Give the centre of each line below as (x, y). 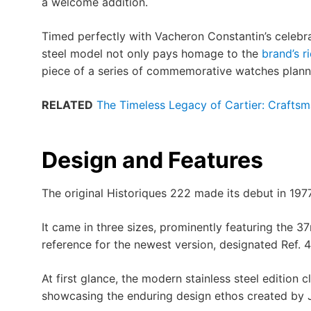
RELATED (67, 105)
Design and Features (152, 160)
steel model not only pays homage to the (152, 54)
